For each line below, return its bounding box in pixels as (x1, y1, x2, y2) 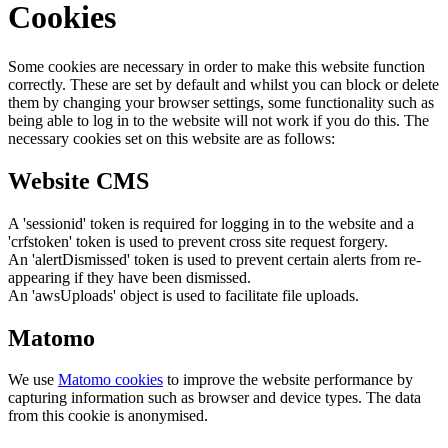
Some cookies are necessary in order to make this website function (8, 57, 425, 75)
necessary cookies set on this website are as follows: (8, 129, 335, 147)
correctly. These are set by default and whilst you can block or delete (8, 75, 439, 93)
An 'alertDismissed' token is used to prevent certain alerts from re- (8, 250, 421, 268)
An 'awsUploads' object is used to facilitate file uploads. (8, 286, 359, 304)
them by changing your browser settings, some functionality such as (8, 93, 434, 111)
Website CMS (8, 167, 149, 194)
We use (8, 371, 58, 389)
